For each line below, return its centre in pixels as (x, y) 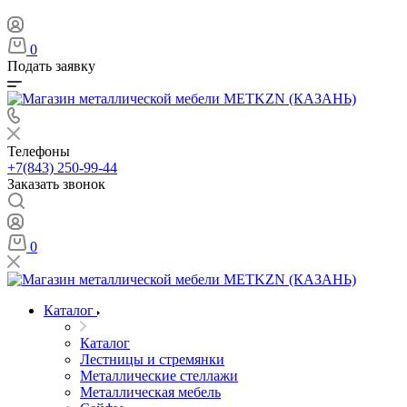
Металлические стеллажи (159, 376)
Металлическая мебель (150, 392)
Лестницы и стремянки (152, 359)
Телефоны (39, 151)
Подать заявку (51, 66)
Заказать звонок (56, 184)
